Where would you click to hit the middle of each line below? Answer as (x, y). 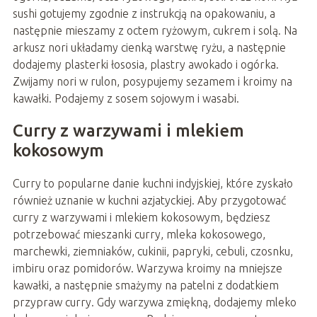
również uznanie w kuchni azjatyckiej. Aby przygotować (149, 201)
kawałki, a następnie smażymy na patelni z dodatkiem (145, 286)
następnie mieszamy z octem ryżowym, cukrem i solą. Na (155, 31)
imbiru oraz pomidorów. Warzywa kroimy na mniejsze (147, 269)
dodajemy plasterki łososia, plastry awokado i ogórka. (145, 65)
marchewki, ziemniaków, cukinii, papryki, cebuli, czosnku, (152, 252)
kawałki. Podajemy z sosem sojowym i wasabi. (126, 99)
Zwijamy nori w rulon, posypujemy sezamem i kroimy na (152, 82)
